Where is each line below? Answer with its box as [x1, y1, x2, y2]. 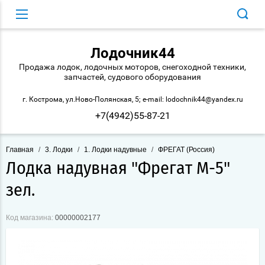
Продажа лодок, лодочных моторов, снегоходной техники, [19, 62, 246, 72]
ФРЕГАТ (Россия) [158, 146, 215, 154]
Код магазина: [6, 214, 53, 222]
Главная [6, 146, 34, 154]
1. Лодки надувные [84, 146, 147, 154]
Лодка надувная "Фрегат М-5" [6, 160, 230, 177]
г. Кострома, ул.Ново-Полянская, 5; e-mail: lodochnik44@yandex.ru [22, 95, 243, 104]
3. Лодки [45, 146, 73, 154]
